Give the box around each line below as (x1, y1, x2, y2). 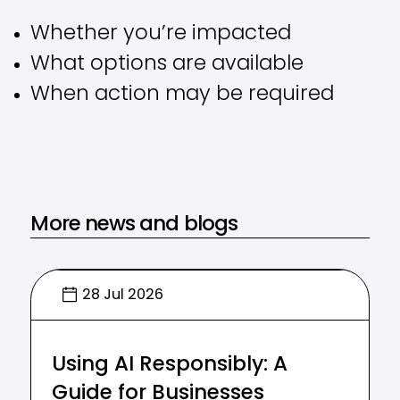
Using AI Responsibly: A (52, 354, 288, 376)
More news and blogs (30, 214, 238, 236)
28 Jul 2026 (81, 287, 163, 303)
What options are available (30, 54, 304, 76)
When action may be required (30, 85, 335, 106)
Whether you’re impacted (30, 24, 292, 46)
